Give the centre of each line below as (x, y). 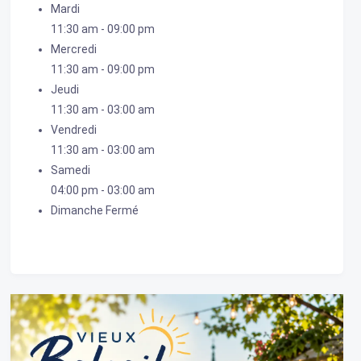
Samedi (70, 170)
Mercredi (73, 49)
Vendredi (73, 130)
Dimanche (78, 210)
